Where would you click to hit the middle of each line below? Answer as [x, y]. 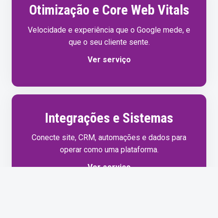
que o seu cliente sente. [109, 42]
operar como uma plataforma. [109, 150]
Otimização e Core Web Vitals [109, 10]
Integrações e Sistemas [109, 118]
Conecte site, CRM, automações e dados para [109, 138]
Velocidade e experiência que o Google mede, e [109, 30]
